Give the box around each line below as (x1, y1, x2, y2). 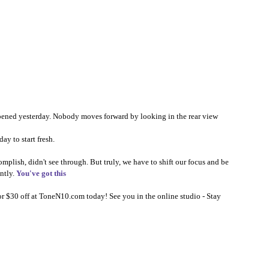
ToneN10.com (39, 192, 85, 201)
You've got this (16, 169, 66, 178)
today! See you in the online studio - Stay (85, 192, 223, 201)
